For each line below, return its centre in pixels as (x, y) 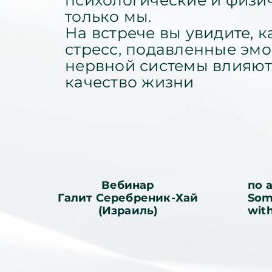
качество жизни (130, 82)
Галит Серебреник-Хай (128, 198)
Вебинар (128, 185)
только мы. (108, 16)
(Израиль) (128, 211)
